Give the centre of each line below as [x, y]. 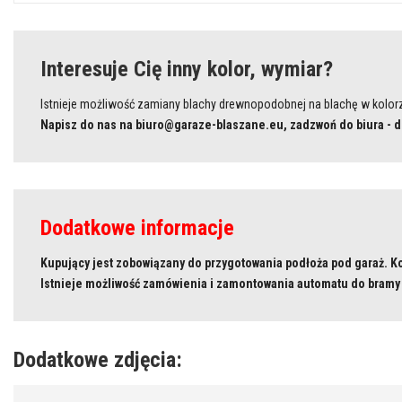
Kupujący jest [78, 262]
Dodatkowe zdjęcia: [98, 359]
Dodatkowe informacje [137, 227]
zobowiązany [150, 262]
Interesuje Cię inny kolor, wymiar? [187, 69]
